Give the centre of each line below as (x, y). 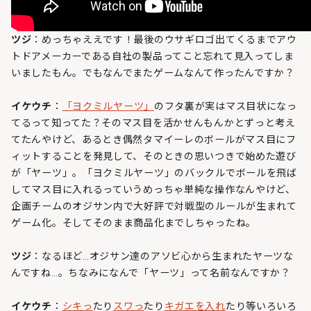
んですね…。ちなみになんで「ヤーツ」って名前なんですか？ (151, 272)
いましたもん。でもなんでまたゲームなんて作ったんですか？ (153, 73)
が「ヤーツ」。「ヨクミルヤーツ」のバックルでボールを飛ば (154, 173)
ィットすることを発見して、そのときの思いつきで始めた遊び (154, 156)
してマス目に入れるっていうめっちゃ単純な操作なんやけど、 (153, 189)
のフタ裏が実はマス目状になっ (225, 106)
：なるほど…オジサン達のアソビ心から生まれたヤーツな (162, 256)
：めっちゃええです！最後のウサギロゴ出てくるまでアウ (164, 39)
